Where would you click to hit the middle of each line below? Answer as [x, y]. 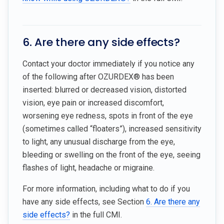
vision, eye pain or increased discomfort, [93, 102]
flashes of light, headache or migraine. [88, 167]
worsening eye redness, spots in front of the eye [108, 115]
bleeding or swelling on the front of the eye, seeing [111, 154]
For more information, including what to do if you [106, 188]
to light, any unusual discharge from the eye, [99, 141]
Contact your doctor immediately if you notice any [108, 63]
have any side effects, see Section [84, 201]
